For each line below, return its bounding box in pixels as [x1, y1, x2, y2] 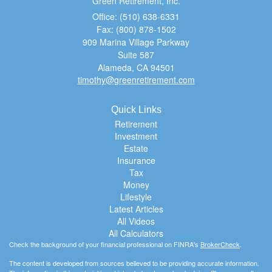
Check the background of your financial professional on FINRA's [9, 239, 200, 249]
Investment [115, 129, 157, 142]
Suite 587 [118, 48, 154, 61]
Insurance [117, 154, 155, 166]
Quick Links [110, 104, 161, 115]
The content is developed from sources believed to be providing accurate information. [9, 257, 259, 268]
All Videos [117, 214, 155, 227]
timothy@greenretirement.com [77, 73, 195, 86]
